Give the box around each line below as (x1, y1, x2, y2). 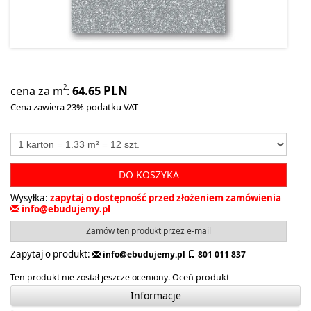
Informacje (130, 289, 181, 302)
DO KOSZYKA (118, 168, 179, 181)
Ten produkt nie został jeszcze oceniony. (10, 271, 173, 283)
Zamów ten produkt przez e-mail (86, 225, 211, 237)
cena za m (10, 83, 64, 99)
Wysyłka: (10, 192, 49, 204)
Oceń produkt (172, 271, 230, 283)
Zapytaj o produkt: (10, 248, 91, 260)
